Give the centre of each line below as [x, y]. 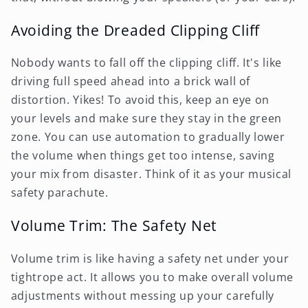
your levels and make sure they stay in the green [146, 119]
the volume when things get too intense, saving [143, 156]
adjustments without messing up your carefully [143, 295]
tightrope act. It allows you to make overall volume [152, 277]
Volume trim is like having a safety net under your [150, 258]
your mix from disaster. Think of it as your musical [151, 174]
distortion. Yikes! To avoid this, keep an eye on [140, 100]
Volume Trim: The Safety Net [113, 225]
